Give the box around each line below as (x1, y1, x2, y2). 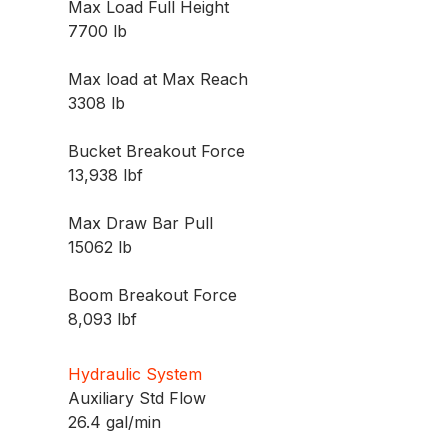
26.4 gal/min (68, 412, 162, 433)
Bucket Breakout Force (68, 141, 246, 162)
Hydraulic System (68, 364, 203, 385)
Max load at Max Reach (68, 69, 249, 90)
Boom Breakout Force (68, 285, 238, 306)
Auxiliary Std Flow (68, 388, 207, 409)
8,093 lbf (68, 309, 138, 330)
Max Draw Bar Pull (68, 213, 214, 234)
